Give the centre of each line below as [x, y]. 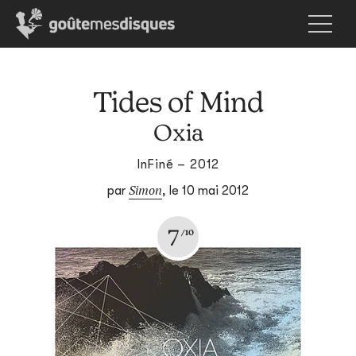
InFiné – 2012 [178, 164]
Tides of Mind [178, 101]
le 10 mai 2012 [209, 191]
